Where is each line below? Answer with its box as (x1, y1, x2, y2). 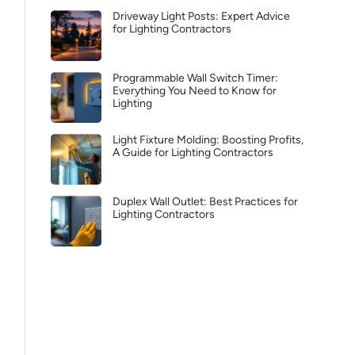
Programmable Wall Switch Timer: (113, 71, 278, 85)
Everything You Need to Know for (113, 84, 277, 97)
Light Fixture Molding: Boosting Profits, (113, 133, 303, 147)
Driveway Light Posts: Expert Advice (113, 10, 290, 23)
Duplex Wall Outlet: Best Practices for (113, 195, 298, 208)
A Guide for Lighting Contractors (113, 146, 273, 159)
